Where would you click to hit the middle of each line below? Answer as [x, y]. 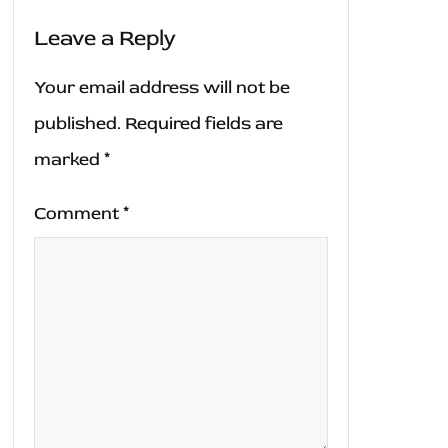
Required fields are [204, 124]
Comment [78, 214]
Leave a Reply [105, 38]
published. [77, 124]
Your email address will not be [162, 88]
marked [69, 160]
